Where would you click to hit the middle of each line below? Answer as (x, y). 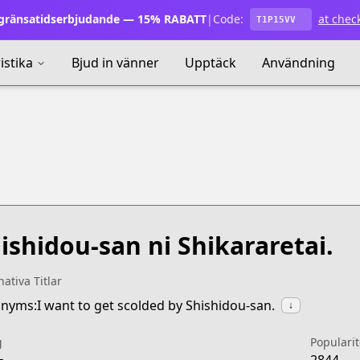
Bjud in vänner (115, 63)
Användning (299, 63)
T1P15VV (276, 19)
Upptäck (211, 63)
